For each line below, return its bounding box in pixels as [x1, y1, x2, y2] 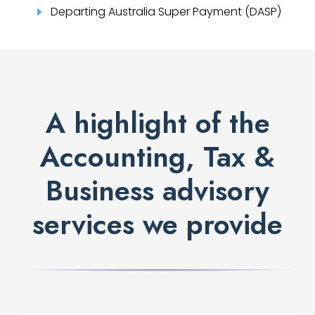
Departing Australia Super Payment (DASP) [50, 4, 281, 20]
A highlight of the [45, 103, 270, 144]
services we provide [32, 204, 283, 245]
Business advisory [46, 170, 269, 212]
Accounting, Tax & [40, 136, 275, 178]
